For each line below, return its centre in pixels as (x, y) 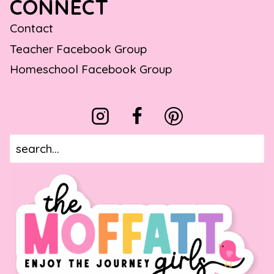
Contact (31, 28)
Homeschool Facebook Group (91, 69)
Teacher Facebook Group (78, 49)
